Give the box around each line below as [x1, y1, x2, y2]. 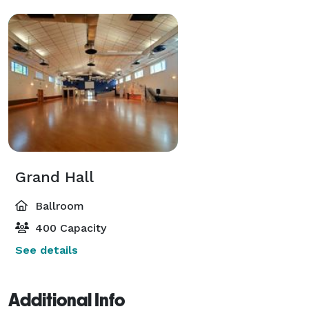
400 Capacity [32, 221, 106, 235]
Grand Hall [15, 168, 94, 186]
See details [15, 243, 78, 257]
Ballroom [32, 199, 84, 212]
